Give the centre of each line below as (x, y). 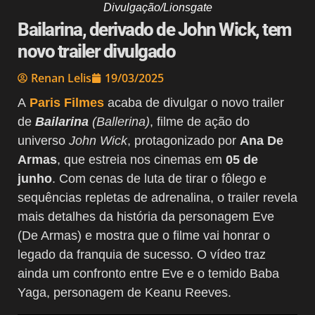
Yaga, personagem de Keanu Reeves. (124, 292)
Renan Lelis (61, 78)
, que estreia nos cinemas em (141, 159)
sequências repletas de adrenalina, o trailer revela (157, 197)
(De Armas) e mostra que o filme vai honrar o (144, 235)
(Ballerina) (121, 121)
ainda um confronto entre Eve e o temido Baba (148, 273)
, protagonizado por (184, 140)
